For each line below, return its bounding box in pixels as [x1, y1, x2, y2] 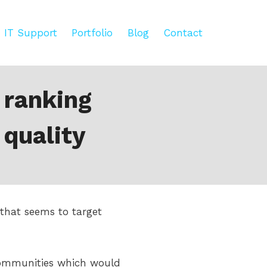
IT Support [4, 26, 57, 39]
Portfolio [72, 26, 113, 39]
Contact [163, 26, 203, 39]
